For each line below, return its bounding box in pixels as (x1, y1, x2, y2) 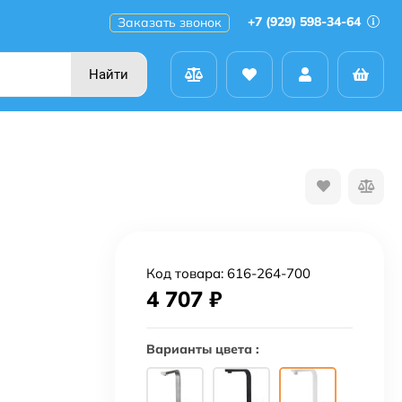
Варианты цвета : (146, 341, 259, 358)
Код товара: (146, 265, 227, 283)
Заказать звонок (118, 14, 222, 31)
